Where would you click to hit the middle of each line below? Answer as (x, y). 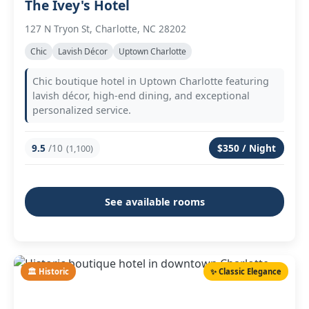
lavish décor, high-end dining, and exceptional (141, 96)
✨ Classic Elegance (246, 271)
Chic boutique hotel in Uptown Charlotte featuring (151, 81)
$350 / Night (247, 148)
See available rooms (154, 202)
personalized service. (82, 110)
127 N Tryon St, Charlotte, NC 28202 (106, 29)
